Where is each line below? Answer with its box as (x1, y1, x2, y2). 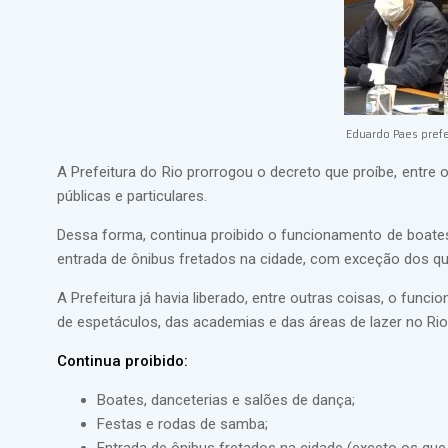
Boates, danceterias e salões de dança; (97, 391, 355, 409)
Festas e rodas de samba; (97, 415, 268, 433)
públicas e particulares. (57, 187, 207, 205)
